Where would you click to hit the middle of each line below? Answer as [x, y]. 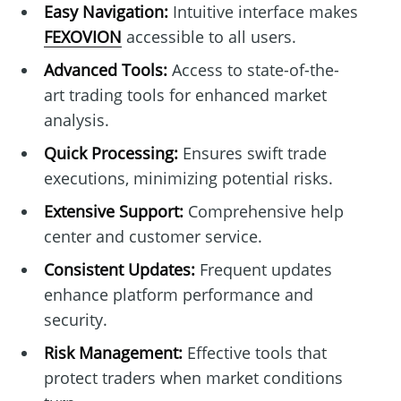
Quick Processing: [111, 153]
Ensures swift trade [252, 153]
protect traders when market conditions [193, 377]
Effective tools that [254, 352]
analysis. [76, 119]
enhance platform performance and [178, 294]
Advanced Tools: [105, 69]
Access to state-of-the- [253, 69]
